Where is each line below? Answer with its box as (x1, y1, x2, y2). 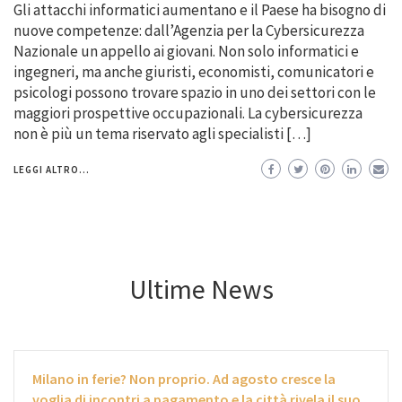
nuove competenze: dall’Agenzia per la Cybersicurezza (13, 21, 364, 41)
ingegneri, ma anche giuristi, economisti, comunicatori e (13, 62, 374, 83)
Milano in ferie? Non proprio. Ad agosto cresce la (32, 370, 336, 389)
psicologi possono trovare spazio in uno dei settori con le (13, 83, 376, 103)
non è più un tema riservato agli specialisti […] (13, 124, 311, 144)
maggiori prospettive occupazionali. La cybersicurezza (13, 103, 363, 124)
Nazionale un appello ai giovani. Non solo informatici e (13, 41, 359, 62)
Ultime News (128, 272, 274, 307)
